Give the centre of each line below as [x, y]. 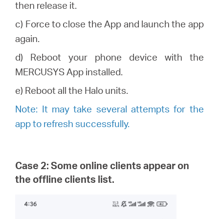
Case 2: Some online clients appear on [102, 165]
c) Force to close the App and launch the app [109, 24]
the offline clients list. [65, 179]
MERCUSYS [40, 72]
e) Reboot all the [50, 90]
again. [28, 39]
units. [116, 90]
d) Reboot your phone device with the [109, 57]
